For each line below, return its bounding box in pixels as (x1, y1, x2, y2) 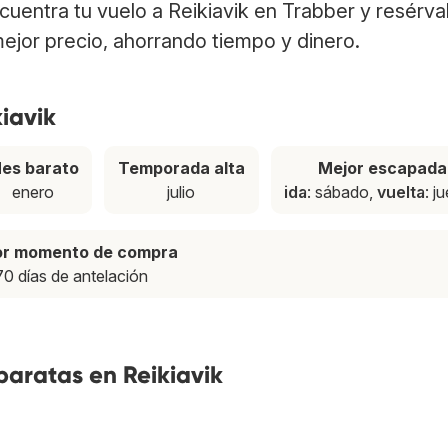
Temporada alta (117, 158, 245, 179)
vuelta (377, 182, 426, 203)
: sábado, (307, 182, 378, 203)
